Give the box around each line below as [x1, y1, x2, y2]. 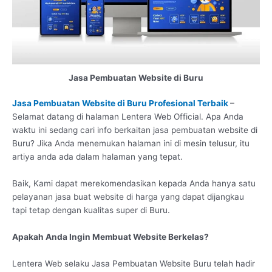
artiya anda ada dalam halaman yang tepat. [12, 152, 183, 162]
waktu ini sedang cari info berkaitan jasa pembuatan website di [12, 125, 257, 135]
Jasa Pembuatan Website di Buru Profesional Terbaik [12, 98, 230, 109]
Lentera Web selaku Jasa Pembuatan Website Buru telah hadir [12, 258, 255, 268]
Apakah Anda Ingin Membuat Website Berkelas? [12, 232, 209, 242]
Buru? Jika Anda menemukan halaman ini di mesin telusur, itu [12, 138, 250, 149]
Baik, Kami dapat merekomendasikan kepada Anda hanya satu [12, 178, 256, 189]
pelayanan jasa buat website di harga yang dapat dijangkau [12, 192, 244, 202]
